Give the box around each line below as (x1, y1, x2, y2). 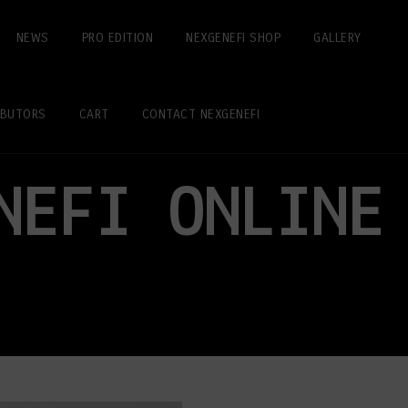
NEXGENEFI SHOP (186, 30, 280, 46)
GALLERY (313, 30, 362, 46)
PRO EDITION (81, 30, 153, 46)
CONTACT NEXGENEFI (141, 107, 260, 122)
